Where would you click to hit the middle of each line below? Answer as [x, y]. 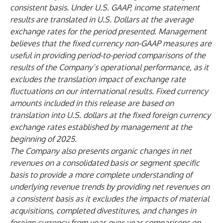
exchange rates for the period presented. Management [108, 31]
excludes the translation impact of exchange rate [98, 79]
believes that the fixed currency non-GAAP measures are [111, 43]
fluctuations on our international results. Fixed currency [109, 91]
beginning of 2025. [43, 139]
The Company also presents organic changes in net [101, 151]
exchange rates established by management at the [101, 127]
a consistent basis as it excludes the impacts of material [110, 199]
